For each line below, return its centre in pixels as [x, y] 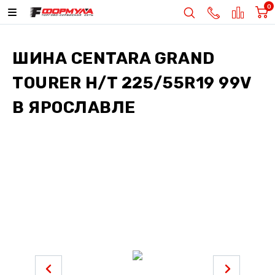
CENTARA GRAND [143, 58]
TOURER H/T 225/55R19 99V [132, 83]
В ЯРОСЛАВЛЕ [74, 107]
